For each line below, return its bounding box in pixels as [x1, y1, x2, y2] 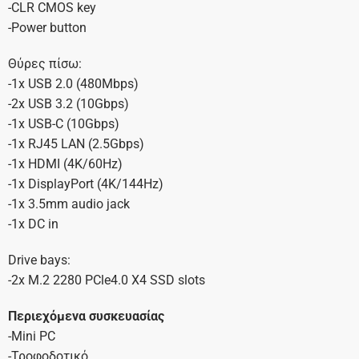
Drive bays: [7, 252, 71, 268]
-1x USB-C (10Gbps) [7, 116, 119, 132]
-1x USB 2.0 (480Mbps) [7, 76, 139, 92]
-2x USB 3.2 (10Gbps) [7, 96, 129, 112]
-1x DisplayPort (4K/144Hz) [7, 176, 163, 192]
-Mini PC [7, 329, 55, 345]
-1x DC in [7, 216, 58, 232]
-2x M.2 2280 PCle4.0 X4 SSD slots [7, 272, 205, 288]
